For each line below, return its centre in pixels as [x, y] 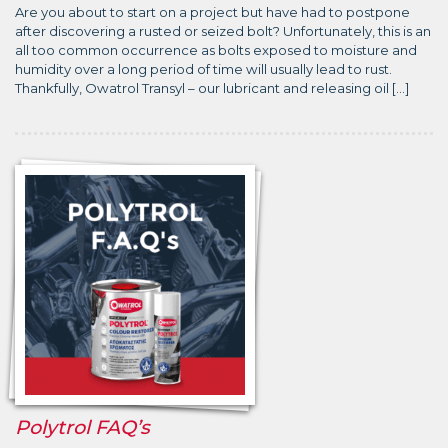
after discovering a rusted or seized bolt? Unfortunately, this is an [223, 30]
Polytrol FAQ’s [82, 426]
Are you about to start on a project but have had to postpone [212, 11]
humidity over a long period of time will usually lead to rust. [203, 68]
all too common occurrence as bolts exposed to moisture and [216, 49]
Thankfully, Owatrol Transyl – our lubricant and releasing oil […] [212, 87]
